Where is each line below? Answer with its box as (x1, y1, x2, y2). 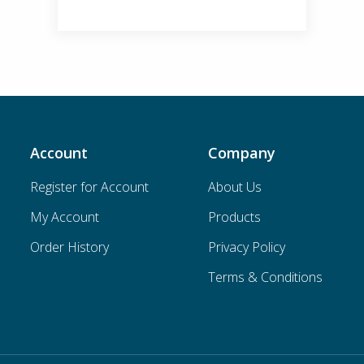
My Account (30, 207, 100, 226)
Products (207, 207, 261, 226)
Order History (30, 237, 110, 256)
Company (207, 142, 275, 162)
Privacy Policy (207, 237, 285, 256)
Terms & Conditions (207, 267, 323, 286)
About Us (207, 177, 262, 196)
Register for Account (30, 177, 149, 196)
